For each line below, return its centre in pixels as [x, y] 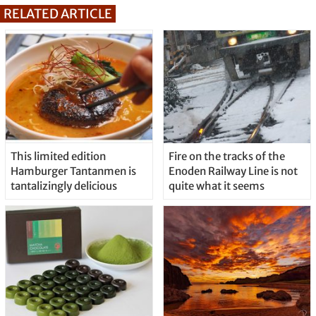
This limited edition [58, 157]
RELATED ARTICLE [58, 14]
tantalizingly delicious [63, 186]
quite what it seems [216, 186]
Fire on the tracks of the [226, 157]
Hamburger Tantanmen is [73, 171]
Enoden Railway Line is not [233, 171]
